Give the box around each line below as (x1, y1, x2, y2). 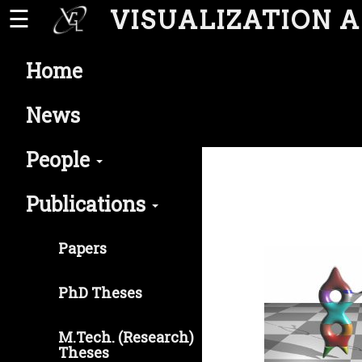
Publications (26, 191, 150, 217)
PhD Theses (58, 283, 142, 302)
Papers (58, 238, 107, 258)
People (26, 146, 95, 173)
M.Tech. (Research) (58, 327, 194, 347)
